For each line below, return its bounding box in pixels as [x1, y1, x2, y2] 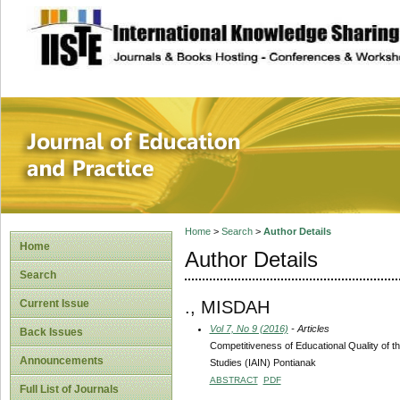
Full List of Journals [20, 383, 119, 396]
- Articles [287, 322, 329, 334]
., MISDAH [184, 296, 270, 317]
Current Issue [20, 297, 89, 310]
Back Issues [20, 326, 83, 338]
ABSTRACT [209, 374, 258, 385]
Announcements [20, 354, 104, 367]
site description [113, 19, 232, 37]
